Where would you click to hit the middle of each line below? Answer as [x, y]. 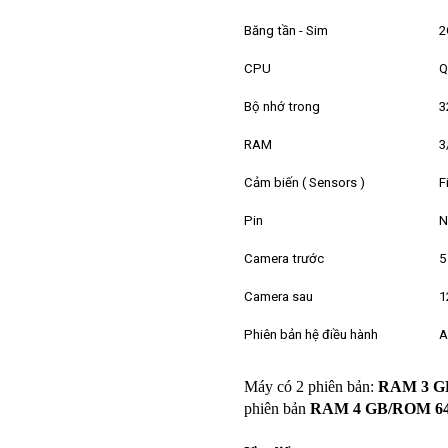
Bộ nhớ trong [282, 106]
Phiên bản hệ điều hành [311, 334]
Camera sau [278, 296]
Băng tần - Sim [286, 30]
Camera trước [284, 258]
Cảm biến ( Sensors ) [304, 182]
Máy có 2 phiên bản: [311, 386]
